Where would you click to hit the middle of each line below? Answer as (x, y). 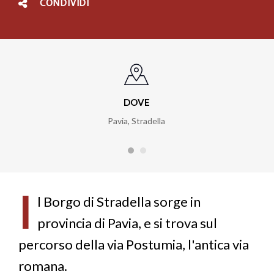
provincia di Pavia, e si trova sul (127, 223)
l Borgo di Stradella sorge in (119, 201)
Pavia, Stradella (137, 120)
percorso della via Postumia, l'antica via (134, 244)
